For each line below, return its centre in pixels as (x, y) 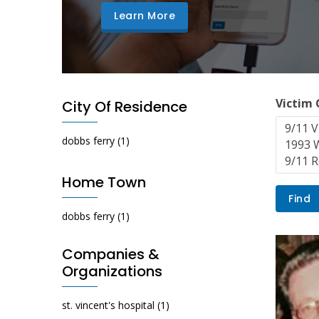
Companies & (111, 255)
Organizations (112, 272)
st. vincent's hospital (108, 305)
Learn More (145, 16)
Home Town (104, 183)
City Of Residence (125, 107)
